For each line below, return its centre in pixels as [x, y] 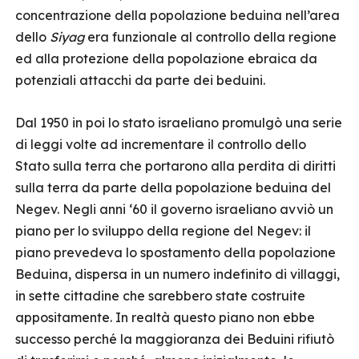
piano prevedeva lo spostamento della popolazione [175, 252]
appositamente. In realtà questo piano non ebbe [165, 317]
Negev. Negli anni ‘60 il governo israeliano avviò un [174, 209]
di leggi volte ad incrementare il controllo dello [161, 144]
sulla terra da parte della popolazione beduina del [173, 188]
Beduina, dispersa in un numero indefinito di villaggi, [177, 274]
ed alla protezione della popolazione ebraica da [166, 58]
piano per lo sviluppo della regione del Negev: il [163, 231]
